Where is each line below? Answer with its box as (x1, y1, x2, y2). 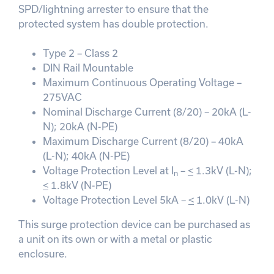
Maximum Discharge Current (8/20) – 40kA (43, 135, 243, 147)
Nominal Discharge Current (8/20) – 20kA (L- (43, 106, 251, 117)
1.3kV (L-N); (193, 165, 252, 176)
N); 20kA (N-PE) (43, 120, 117, 132)
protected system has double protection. (18, 18, 209, 29)
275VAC (43, 91, 82, 103)
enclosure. (18, 248, 67, 259)
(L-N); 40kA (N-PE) (43, 150, 130, 161)
